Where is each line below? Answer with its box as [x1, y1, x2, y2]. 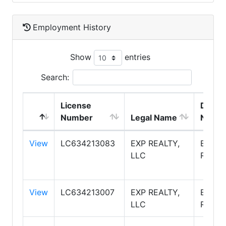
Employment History [33, 22, 111, 32]
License [61, 100, 91, 110]
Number [61, 112, 93, 123]
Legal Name [131, 112, 177, 123]
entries [122, 51, 150, 62]
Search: [40, 72, 69, 82]
